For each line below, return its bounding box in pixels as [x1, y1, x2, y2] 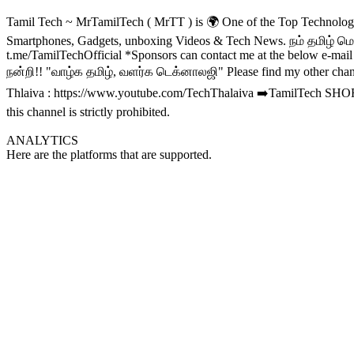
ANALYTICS [6, 134, 78, 147]
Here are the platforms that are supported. [6, 148, 212, 161]
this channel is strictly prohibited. [6, 105, 170, 119]
